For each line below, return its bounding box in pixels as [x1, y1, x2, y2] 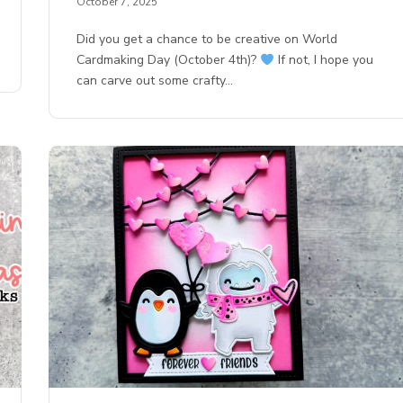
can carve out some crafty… [76, 72, 234, 90]
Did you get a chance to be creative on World [76, 31, 338, 49]
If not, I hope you [274, 51, 374, 69]
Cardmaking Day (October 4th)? [76, 51, 261, 69]
